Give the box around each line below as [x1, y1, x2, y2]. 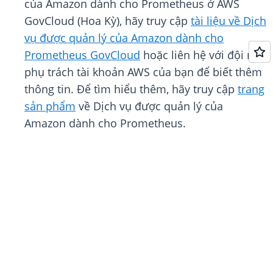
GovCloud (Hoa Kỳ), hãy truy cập [24, 13, 191, 29]
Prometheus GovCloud [24, 48, 140, 63]
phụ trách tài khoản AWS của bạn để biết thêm [24, 65, 262, 80]
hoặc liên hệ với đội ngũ [140, 48, 266, 63]
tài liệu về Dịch [191, 13, 266, 29]
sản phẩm [24, 99, 76, 114]
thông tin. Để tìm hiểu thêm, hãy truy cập [24, 82, 238, 97]
